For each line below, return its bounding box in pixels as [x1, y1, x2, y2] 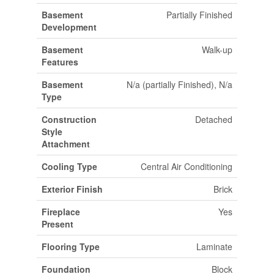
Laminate [196, 240, 232, 253]
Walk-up [201, 43, 232, 56]
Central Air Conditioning [140, 160, 232, 172]
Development [41, 21, 97, 33]
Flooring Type [41, 240, 100, 253]
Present [41, 218, 73, 230]
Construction [41, 113, 97, 125]
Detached [194, 113, 232, 125]
